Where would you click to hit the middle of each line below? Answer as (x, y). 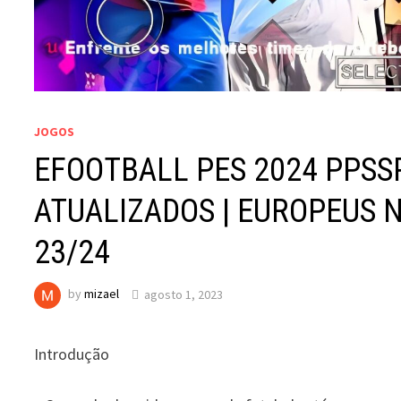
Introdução (72, 354)
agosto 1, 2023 (184, 294)
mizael (102, 294)
